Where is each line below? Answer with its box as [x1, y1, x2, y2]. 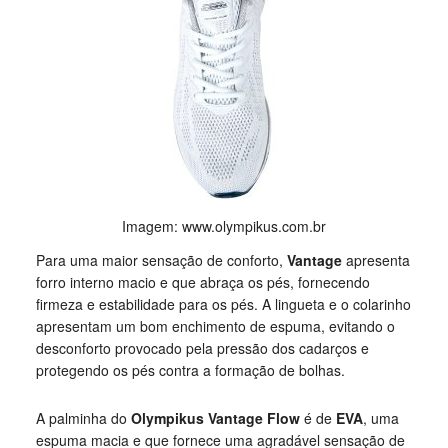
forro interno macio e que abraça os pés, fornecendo [35, 272, 370, 292]
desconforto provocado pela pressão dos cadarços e [35, 338, 369, 358]
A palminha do [35, 408, 131, 428]
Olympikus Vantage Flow [130, 408, 304, 428]
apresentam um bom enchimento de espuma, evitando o [35, 316, 395, 336]
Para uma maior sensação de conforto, [35, 250, 287, 270]
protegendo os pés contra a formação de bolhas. [35, 360, 345, 380]
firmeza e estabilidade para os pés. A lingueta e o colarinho [35, 294, 411, 314]
